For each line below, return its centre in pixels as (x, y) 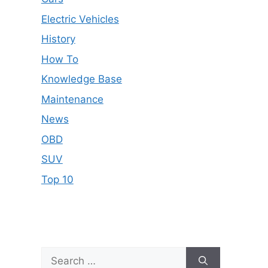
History (58, 39)
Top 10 (57, 179)
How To (60, 59)
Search (57, 253)
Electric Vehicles (80, 19)
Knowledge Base (81, 79)
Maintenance (72, 99)
